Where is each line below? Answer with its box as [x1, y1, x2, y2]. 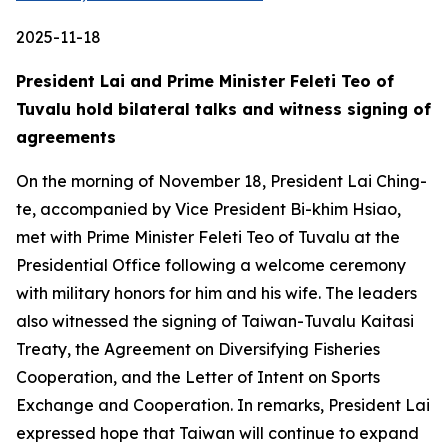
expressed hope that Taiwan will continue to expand [16, 423, 419, 443]
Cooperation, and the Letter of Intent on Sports [16, 367, 380, 387]
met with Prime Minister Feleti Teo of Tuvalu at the [16, 227, 400, 247]
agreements [16, 127, 116, 147]
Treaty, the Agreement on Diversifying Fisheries [16, 339, 380, 359]
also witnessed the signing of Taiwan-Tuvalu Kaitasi [16, 311, 414, 331]
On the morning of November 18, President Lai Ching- [16, 171, 427, 191]
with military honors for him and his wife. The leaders [16, 283, 417, 303]
